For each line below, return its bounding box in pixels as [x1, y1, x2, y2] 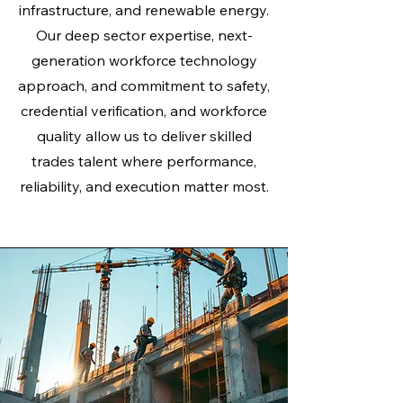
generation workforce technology [31, 51, 257, 69]
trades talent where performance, [31, 152, 256, 170]
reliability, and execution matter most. [19, 177, 269, 195]
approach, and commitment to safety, [18, 76, 270, 94]
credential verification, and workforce [21, 102, 267, 120]
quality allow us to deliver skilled [36, 127, 252, 145]
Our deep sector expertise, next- [35, 26, 253, 44]
